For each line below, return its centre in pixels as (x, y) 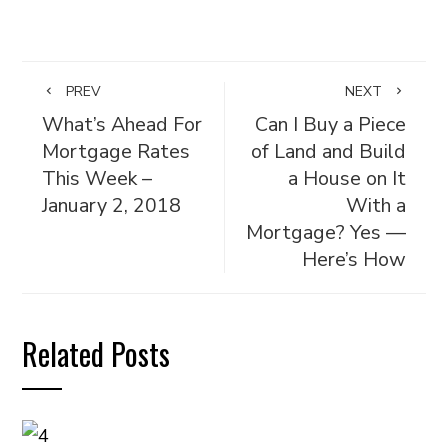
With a (375, 205)
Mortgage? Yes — (325, 232)
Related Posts (96, 353)
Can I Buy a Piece (330, 124)
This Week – (97, 178)
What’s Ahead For (122, 124)
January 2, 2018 (112, 205)
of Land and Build (328, 151)
